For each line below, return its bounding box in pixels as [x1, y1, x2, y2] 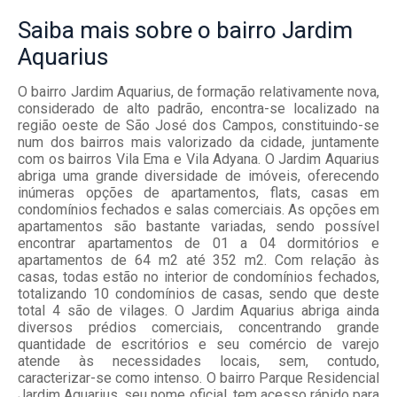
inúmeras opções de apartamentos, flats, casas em [18, 184, 379, 202]
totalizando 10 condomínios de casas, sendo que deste [18, 285, 379, 303]
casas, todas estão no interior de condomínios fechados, [18, 269, 379, 286]
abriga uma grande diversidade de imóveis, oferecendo [18, 167, 379, 185]
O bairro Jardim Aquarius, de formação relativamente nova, [18, 83, 379, 101]
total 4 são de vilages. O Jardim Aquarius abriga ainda [18, 302, 379, 320]
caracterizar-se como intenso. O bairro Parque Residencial [18, 370, 379, 387]
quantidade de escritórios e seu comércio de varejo [18, 336, 379, 354]
